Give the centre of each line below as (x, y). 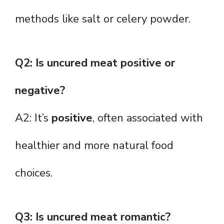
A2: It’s (33, 118)
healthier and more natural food (94, 146)
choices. (34, 173)
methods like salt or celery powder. (103, 19)
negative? (40, 91)
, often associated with (148, 118)
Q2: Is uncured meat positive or (95, 63)
